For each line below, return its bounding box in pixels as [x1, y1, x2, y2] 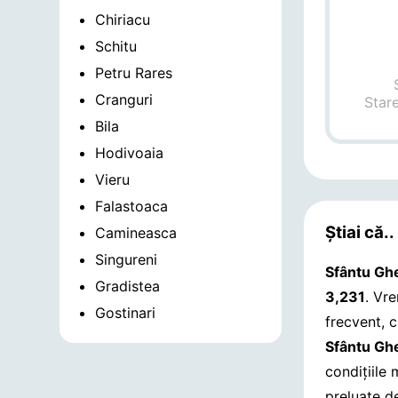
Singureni [95, 251, 158, 268]
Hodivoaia [95, 144, 164, 162]
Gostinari [95, 304, 156, 322]
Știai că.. [325, 222, 395, 243]
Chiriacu [95, 11, 151, 28]
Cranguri [95, 91, 154, 108]
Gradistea [95, 277, 161, 295]
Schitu [95, 37, 138, 55]
